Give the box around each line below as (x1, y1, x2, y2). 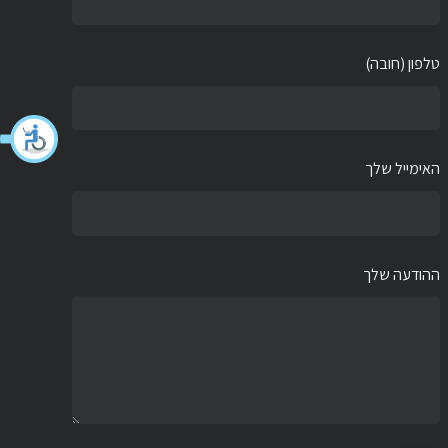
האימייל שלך (365, 158, 441, 180)
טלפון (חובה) (365, 53, 441, 75)
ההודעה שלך (363, 263, 441, 285)
